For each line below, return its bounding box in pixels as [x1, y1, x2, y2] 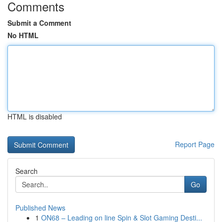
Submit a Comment [7, 18, 71, 28]
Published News [15, 203, 65, 213]
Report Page [175, 139, 215, 149]
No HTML [7, 30, 39, 40]
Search [15, 166, 38, 176]
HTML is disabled [7, 111, 62, 121]
